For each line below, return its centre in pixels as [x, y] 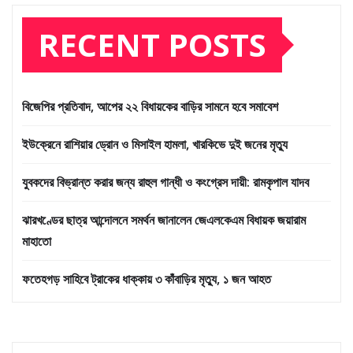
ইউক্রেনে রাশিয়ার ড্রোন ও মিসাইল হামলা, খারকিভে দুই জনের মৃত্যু [155, 144]
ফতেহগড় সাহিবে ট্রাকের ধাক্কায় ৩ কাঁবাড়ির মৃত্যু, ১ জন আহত [147, 279]
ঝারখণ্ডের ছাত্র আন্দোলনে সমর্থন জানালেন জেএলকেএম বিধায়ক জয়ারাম [164, 220]
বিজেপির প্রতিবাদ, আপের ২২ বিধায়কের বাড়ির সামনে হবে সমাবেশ [150, 106]
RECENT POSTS [152, 45]
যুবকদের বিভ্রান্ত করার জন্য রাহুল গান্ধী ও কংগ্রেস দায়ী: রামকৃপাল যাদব [165, 182]
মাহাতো [37, 241]
